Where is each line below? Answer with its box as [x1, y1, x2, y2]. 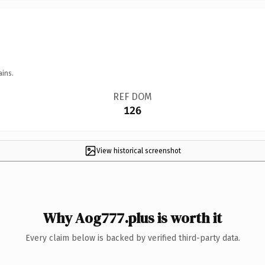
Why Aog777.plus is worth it [43, 208, 222, 228]
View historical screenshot [96, 146, 181, 155]
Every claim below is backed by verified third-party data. [25, 232, 240, 243]
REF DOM [112, 91, 152, 102]
